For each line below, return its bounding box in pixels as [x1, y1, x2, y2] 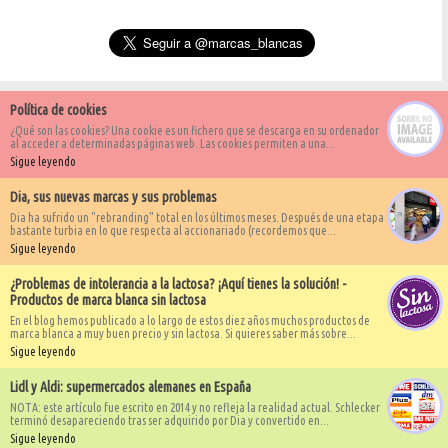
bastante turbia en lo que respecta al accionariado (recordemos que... [10, 223, 336, 237]
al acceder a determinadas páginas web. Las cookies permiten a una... [10, 136, 335, 150]
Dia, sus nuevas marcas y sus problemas [10, 188, 217, 205]
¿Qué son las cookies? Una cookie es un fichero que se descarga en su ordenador [10, 123, 379, 137]
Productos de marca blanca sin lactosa [10, 291, 206, 308]
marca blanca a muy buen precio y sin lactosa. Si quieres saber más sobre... [10, 326, 356, 340]
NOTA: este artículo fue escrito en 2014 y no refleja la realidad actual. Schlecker [10, 400, 380, 414]
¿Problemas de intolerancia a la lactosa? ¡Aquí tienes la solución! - [10, 275, 346, 292]
